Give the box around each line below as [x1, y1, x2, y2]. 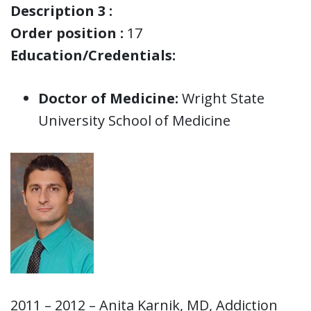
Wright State [178, 88, 264, 108]
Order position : [10, 23, 124, 42]
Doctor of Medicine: [38, 88, 178, 108]
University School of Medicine [38, 110, 230, 130]
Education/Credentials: [10, 45, 176, 65]
